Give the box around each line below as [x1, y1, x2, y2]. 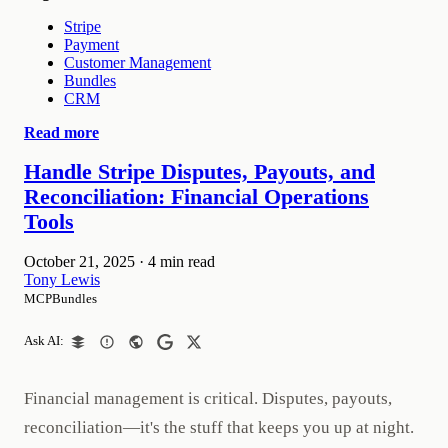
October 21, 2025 [24, 253, 135, 271]
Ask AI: [24, 334, 64, 349]
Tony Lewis [24, 271, 100, 289]
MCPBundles [24, 291, 97, 307]
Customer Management [64, 54, 211, 72]
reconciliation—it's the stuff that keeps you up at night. [24, 417, 414, 437]
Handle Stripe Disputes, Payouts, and [24, 160, 375, 185]
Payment [64, 36, 119, 54]
